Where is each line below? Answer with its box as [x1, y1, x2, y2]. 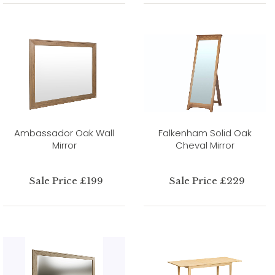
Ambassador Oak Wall [14, 126, 114, 139]
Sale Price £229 [169, 174, 245, 187]
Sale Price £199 [29, 174, 104, 187]
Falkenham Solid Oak [158, 126, 252, 139]
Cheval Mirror [175, 138, 234, 152]
